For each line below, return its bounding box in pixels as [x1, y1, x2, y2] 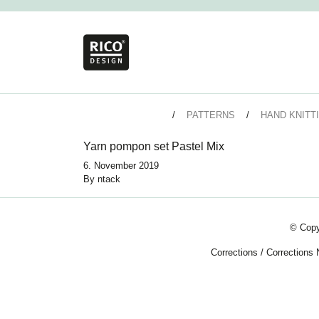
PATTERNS [186, 110, 235, 121]
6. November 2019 [83, 160, 159, 172]
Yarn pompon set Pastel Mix [83, 140, 224, 153]
